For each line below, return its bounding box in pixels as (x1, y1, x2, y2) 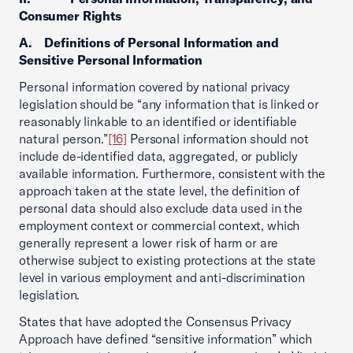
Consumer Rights (19, 8, 121, 24)
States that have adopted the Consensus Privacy (19, 314, 292, 329)
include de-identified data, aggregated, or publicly (19, 148, 298, 164)
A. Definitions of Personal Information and (19, 35, 279, 50)
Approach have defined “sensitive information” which (19, 331, 312, 347)
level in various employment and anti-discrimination (19, 269, 305, 285)
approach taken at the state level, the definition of (19, 183, 299, 199)
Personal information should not (127, 131, 309, 147)
